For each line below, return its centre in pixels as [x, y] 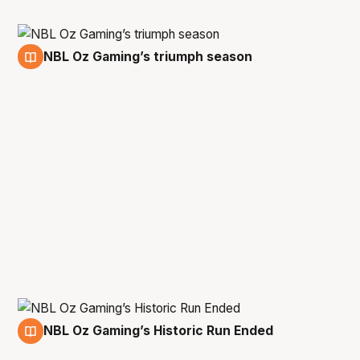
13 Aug [74, 69]
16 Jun [74, 343]
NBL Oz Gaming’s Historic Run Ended [158, 331]
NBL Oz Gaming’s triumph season [147, 57]
